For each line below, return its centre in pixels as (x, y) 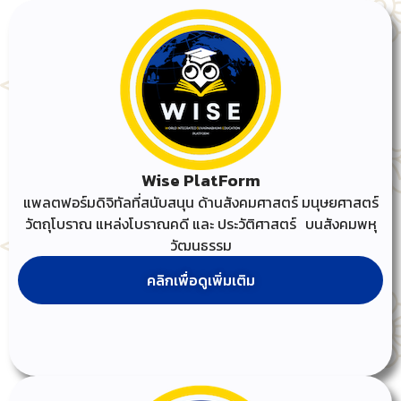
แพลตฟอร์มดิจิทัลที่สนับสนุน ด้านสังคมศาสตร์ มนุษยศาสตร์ (200, 202)
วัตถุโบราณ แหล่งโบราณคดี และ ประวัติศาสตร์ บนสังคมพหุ (200, 223)
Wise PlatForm (200, 180)
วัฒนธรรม (200, 245)
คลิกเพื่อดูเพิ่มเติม (200, 280)
